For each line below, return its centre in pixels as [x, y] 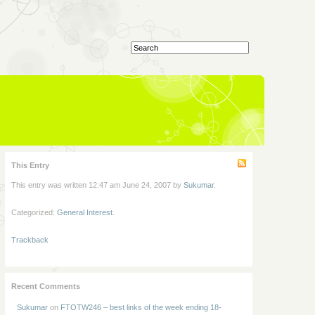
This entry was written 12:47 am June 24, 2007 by [97, 185]
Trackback [30, 239]
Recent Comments [45, 286]
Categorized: [34, 212]
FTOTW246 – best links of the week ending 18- [141, 307]
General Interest [84, 212]
